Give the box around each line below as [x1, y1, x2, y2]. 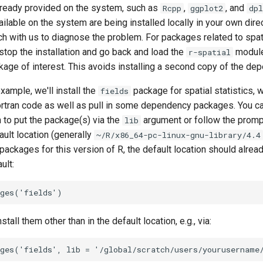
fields [100, 86, 129, 96]
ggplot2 [190, 3, 223, 14]
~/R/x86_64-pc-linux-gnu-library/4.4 [96, 130, 261, 140]
